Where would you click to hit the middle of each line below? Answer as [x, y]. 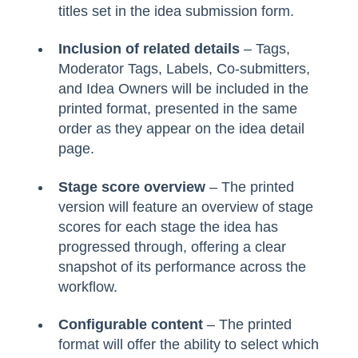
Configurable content [131, 325]
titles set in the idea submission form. [176, 11]
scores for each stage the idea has [168, 227]
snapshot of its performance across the [182, 267]
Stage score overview [132, 187]
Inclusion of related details [149, 49]
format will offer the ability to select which [189, 345]
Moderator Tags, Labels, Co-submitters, [184, 69]
